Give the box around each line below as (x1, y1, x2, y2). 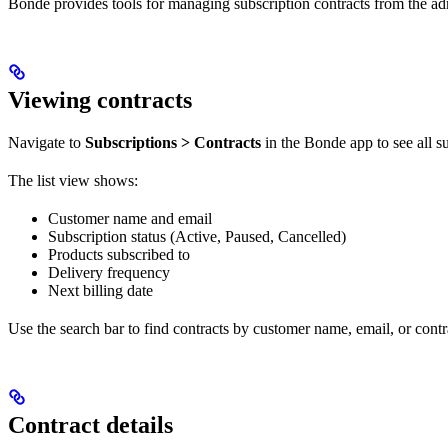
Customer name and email (48, 210, 212, 227)
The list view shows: (8, 172, 138, 189)
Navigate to (8, 134, 85, 151)
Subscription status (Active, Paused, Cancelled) (48, 228, 346, 245)
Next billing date (48, 282, 153, 299)
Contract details (8, 412, 173, 438)
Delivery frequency (48, 264, 170, 281)
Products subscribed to (48, 246, 190, 263)
